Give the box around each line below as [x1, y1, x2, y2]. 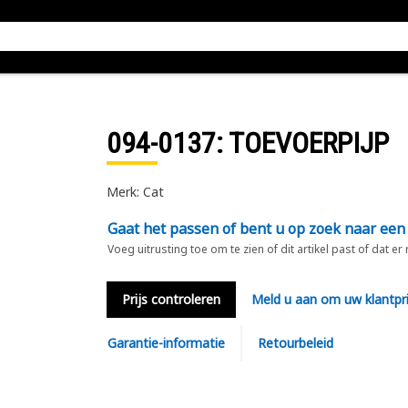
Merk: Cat [106, 183, 164, 200]
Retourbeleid [257, 334, 333, 352]
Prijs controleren [121, 291, 220, 308]
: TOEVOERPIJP [215, 126, 389, 160]
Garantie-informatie [107, 334, 225, 352]
